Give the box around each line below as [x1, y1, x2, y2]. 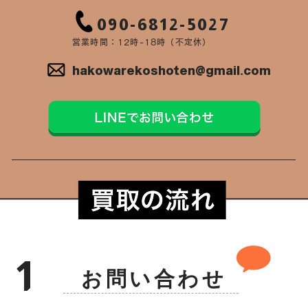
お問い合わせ [81, 267, 226, 290]
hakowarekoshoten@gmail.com [72, 64, 271, 78]
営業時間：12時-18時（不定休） [72, 38, 212, 46]
